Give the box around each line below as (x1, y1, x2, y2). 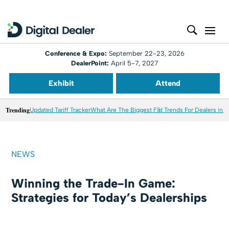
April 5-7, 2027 (109, 59, 158, 67)
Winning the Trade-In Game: (11, 176, 176, 191)
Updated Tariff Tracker (30, 106, 91, 113)
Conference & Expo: (44, 50, 109, 57)
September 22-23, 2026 (108, 50, 185, 57)
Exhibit (48, 79, 74, 88)
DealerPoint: (71, 59, 109, 67)
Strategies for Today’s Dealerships (11, 190, 208, 205)
